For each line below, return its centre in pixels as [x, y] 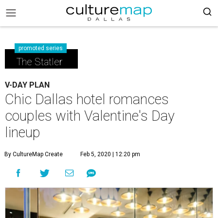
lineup [23, 132]
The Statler [39, 62]
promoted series [41, 48]
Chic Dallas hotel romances [87, 99]
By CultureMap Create [34, 154]
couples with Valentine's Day [90, 116]
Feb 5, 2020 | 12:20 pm [110, 154]
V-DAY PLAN [27, 85]
